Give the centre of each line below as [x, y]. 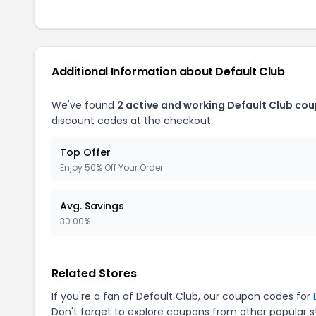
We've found [84, 105]
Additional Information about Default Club [168, 72]
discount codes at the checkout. [132, 121]
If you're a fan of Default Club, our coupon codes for [182, 296]
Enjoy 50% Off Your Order [111, 168]
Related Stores [94, 273]
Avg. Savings [92, 206]
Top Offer [85, 152]
